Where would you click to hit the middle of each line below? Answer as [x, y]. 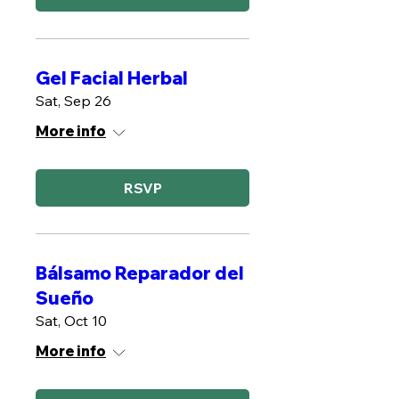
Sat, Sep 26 [73, 101]
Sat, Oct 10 [71, 321]
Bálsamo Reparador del [140, 273]
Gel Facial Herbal [112, 78]
